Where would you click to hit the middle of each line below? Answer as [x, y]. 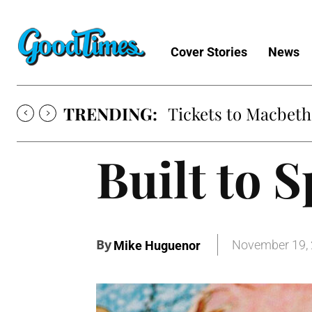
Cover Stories [209, 52]
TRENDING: [110, 113]
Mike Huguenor [157, 246]
